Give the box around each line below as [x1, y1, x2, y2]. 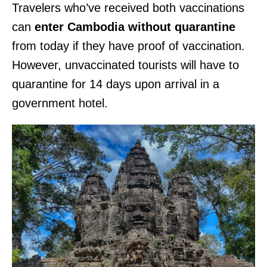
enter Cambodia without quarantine [31, 20, 235, 33]
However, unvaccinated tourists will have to [12, 58, 239, 72]
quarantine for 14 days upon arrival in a [12, 77, 219, 91]
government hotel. [12, 96, 115, 110]
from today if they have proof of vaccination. [12, 39, 245, 52]
